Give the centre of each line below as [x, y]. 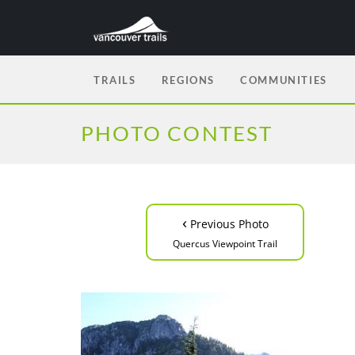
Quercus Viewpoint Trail [225, 244]
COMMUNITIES [284, 80]
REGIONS [188, 80]
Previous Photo [227, 224]
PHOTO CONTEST [177, 133]
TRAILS [115, 80]
